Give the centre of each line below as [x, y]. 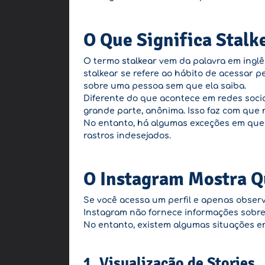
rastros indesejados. [127, 136]
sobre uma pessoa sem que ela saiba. [165, 86]
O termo [103, 61]
